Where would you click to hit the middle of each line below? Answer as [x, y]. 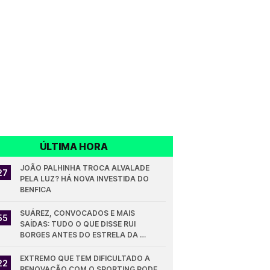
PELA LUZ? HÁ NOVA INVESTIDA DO [85, 179]
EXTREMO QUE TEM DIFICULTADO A [85, 258]
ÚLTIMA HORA [74, 146]
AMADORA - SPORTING [63, 246]
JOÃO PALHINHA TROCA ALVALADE [85, 168]
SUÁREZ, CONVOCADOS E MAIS [78, 213]
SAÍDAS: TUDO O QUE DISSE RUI [78, 224]
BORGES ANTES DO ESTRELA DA [79, 235]
